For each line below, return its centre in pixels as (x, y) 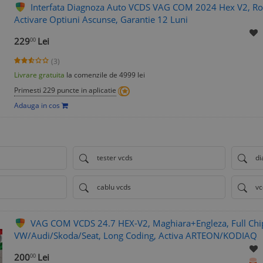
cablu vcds (114, 187)
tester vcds (115, 158)
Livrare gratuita (39, 75)
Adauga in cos (38, 106)
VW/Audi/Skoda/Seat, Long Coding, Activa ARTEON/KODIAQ (136, 236)
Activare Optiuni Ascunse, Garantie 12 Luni (101, 20)
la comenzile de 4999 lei (105, 75)
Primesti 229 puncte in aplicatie (65, 90)
